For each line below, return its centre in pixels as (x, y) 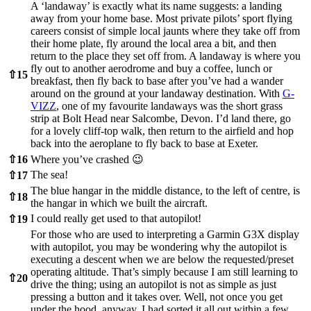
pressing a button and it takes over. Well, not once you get (157, 297)
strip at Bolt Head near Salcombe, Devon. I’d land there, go (161, 119)
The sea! (49, 175)
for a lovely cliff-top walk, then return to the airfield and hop (162, 131)
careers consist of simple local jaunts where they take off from (165, 31)
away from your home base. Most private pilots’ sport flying (161, 19)
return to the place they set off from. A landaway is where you (166, 56)
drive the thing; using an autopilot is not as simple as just (153, 285)
